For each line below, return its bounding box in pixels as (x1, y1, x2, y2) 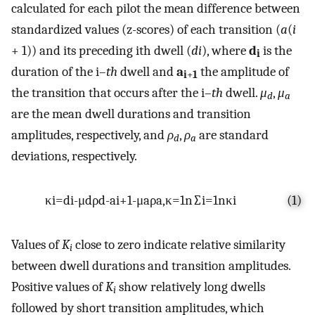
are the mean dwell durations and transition (11, 105, 251, 122)
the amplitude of (198, 63, 289, 79)
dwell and (117, 63, 176, 79)
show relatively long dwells (116, 278, 265, 295)
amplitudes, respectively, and (11, 127, 167, 143)
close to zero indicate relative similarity (72, 236, 285, 252)
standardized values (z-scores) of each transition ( (11, 21, 281, 37)
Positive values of (11, 278, 105, 295)
